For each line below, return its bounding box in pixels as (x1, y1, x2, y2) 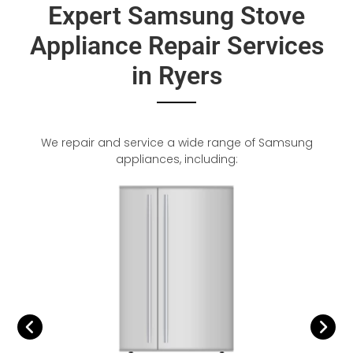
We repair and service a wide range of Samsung (40, 135, 313, 150)
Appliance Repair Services (29, 31, 324, 61)
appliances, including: (115, 151, 238, 167)
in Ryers (131, 61, 222, 91)
